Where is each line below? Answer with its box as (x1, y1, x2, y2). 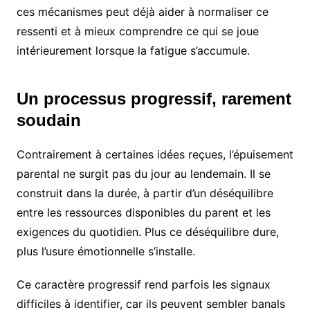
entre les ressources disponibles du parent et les (16, 205, 271, 219)
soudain (16, 110, 81, 129)
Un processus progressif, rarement (16, 89, 291, 108)
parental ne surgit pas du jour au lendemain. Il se (16, 166, 271, 181)
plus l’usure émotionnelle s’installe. (16, 244, 195, 258)
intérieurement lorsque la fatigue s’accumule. (16, 43, 250, 57)
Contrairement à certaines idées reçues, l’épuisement (16, 147, 293, 161)
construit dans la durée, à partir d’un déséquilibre (16, 185, 273, 200)
